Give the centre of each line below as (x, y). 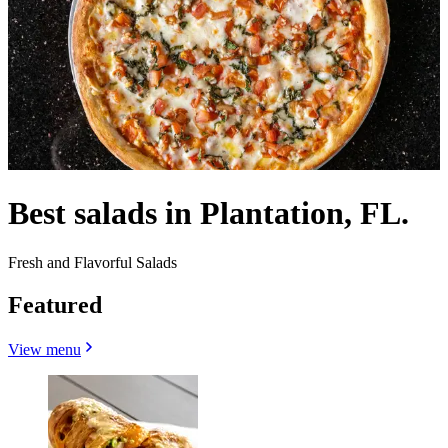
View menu (44, 349)
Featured (55, 304)
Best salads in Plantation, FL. (208, 213)
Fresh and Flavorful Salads (92, 262)
